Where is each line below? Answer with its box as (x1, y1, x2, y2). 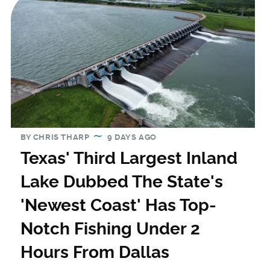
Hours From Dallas (20, 242, 169, 263)
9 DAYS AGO (107, 133, 157, 142)
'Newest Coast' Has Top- (20, 195, 216, 216)
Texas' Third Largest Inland (20, 148, 237, 169)
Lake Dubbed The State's (20, 172, 223, 192)
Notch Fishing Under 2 (20, 219, 200, 239)
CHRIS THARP (33, 133, 90, 142)
